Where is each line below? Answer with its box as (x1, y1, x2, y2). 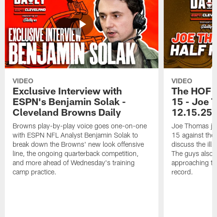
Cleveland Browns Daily (13, 106, 122, 118)
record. (171, 168, 193, 176)
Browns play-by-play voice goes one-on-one (13, 122, 147, 130)
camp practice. (13, 168, 57, 176)
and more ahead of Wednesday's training (13, 158, 135, 167)
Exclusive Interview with (13, 85, 123, 97)
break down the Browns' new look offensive (13, 140, 144, 149)
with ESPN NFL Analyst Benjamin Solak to (13, 131, 139, 139)
